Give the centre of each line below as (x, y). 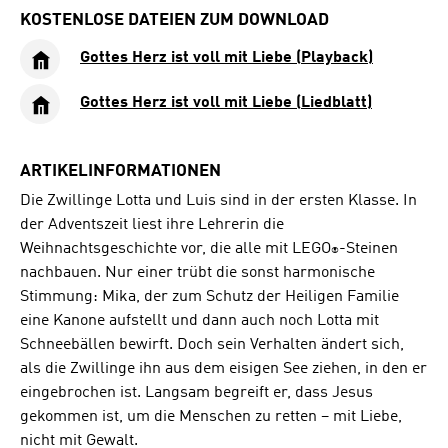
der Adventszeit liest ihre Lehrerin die (152, 225)
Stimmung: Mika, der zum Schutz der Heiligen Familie (209, 297)
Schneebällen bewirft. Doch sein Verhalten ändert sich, (212, 345)
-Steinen (368, 249)
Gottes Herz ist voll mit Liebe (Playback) (226, 57)
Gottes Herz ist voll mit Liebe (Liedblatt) (226, 102)
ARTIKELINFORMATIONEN (120, 171)
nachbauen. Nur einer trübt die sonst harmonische (197, 273)
